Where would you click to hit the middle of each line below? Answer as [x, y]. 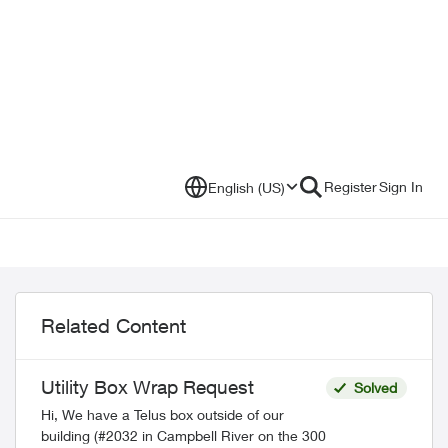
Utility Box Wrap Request [147, 387]
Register [350, 186]
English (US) [246, 187]
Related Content [113, 325]
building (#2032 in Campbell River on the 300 [183, 435]
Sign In [401, 186]
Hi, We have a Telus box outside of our [51, 414]
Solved [375, 387]
